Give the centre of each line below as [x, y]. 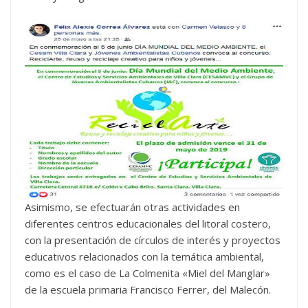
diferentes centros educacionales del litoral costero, [148, 224]
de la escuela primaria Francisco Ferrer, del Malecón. [148, 290]
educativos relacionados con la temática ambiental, [144, 257]
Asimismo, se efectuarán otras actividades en [132, 207]
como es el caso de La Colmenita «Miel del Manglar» [147, 273]
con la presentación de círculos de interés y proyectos [153, 240]
